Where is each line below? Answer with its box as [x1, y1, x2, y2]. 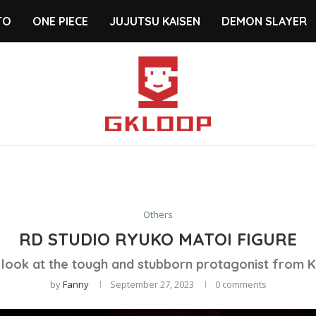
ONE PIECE [32, 14, 88, 28]
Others [143, 207, 173, 221]
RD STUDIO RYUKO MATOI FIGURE [19, 228, 297, 250]
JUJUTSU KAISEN [109, 14, 200, 28]
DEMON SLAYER [221, 14, 307, 28]
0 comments [214, 277, 267, 291]
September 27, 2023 [109, 277, 194, 291]
